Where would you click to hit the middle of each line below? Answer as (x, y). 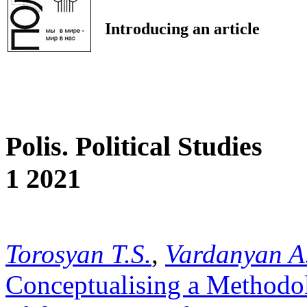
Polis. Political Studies (134, 146)
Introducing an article (182, 29)
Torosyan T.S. (78, 254)
